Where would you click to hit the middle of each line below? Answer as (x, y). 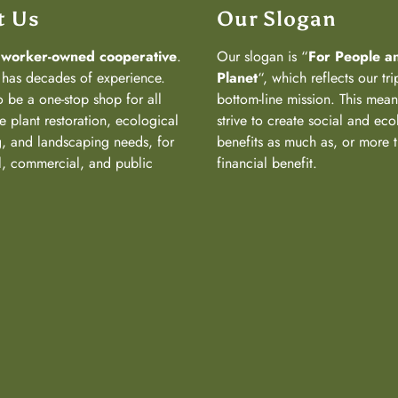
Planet (237, 77)
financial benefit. (267, 163)
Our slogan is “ (263, 56)
